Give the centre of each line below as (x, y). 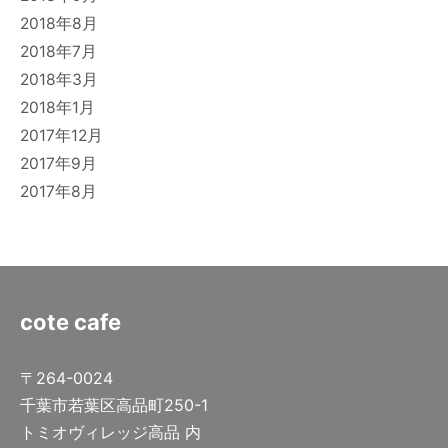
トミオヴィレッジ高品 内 (110, 432)
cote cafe (70, 322)
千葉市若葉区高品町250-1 (114, 405)
